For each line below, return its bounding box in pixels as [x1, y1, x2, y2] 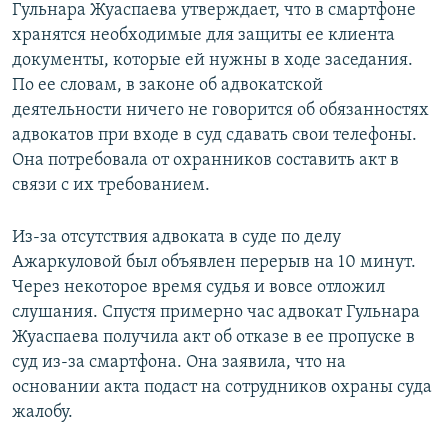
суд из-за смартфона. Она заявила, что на [12, 353, 346, 373]
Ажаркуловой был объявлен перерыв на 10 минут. [12, 253, 416, 273]
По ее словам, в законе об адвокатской [12, 76, 323, 96]
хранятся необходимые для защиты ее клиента [12, 26, 395, 46]
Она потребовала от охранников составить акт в [12, 151, 399, 171]
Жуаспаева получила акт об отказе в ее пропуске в [12, 328, 415, 348]
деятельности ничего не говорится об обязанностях [12, 101, 429, 121]
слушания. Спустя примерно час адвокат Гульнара [12, 303, 420, 323]
